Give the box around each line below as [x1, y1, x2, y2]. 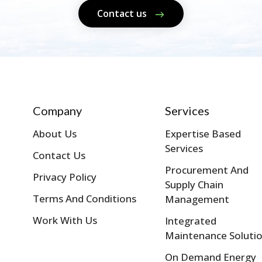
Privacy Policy [32, 170, 96, 184]
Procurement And [164, 163, 249, 177]
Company [32, 104, 82, 118]
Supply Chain [164, 178, 223, 192]
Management [164, 192, 229, 206]
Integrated [164, 214, 216, 228]
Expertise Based [164, 127, 241, 141]
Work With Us [32, 213, 97, 227]
